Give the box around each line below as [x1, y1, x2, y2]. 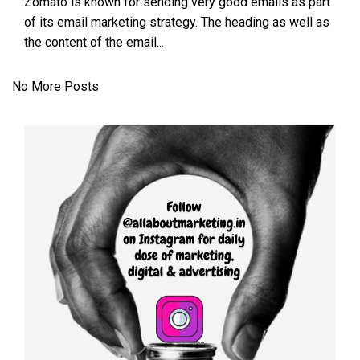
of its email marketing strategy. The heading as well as [24, 14, 329, 30]
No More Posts [12, 79, 99, 94]
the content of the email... [24, 35, 164, 50]
